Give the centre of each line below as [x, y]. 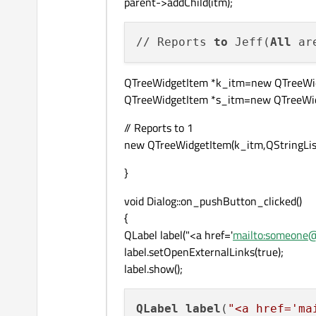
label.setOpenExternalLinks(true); [204, 252]
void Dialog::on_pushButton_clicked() [213, 201]
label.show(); [153, 269]
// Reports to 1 [159, 128]
